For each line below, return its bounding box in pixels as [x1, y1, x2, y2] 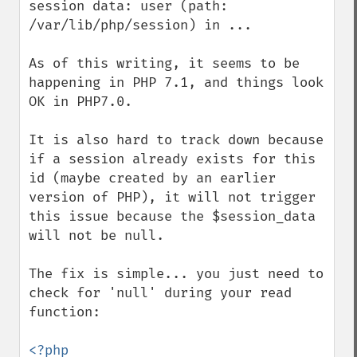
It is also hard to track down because [29, 131, 324, 148]
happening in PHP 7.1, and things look [29, 74, 324, 91]
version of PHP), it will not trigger [29, 189, 316, 206]
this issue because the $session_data [29, 208, 316, 225]
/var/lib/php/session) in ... [29, 17, 252, 33]
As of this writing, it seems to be [29, 55, 300, 72]
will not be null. [29, 227, 164, 244]
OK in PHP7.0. [29, 93, 140, 110]
